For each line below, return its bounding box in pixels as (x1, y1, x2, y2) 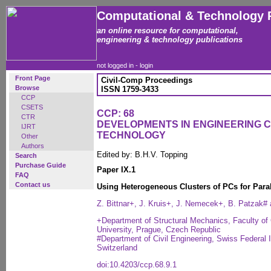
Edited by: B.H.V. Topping (97, 150, 188, 159)
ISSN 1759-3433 (101, 85, 158, 94)
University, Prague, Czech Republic (97, 225, 221, 234)
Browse (15, 84, 39, 91)
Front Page (15, 74, 50, 82)
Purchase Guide (15, 162, 66, 169)
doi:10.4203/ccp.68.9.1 (97, 260, 177, 269)
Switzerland (97, 243, 137, 252)
